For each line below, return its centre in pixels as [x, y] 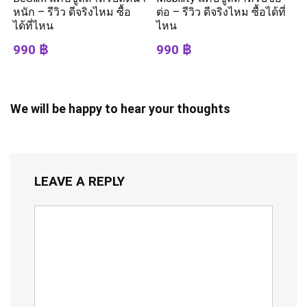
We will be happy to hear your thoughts [120, 109]
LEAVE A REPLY [79, 182]
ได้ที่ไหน [34, 26]
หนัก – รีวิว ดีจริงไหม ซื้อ [72, 12]
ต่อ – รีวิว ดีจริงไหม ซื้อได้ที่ [221, 12]
